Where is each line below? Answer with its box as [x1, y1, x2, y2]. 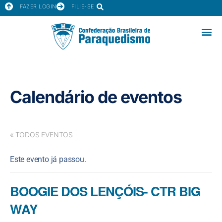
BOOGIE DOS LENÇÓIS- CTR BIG [10, 182, 200, 200]
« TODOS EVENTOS [10, 130, 73, 139]
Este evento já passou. [10, 155, 86, 164]
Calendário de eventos [10, 87, 182, 107]
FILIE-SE [71, 3, 94, 10]
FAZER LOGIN [20, 3, 56, 10]
